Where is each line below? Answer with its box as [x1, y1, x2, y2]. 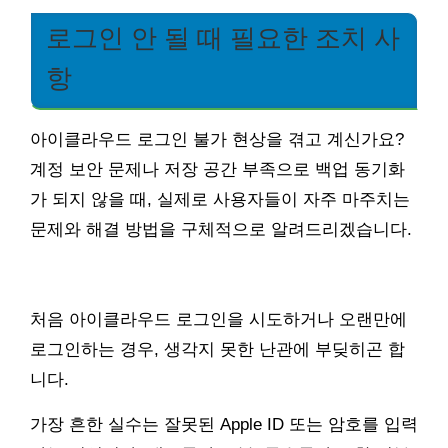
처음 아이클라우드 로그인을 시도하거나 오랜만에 [30, 310, 407, 330]
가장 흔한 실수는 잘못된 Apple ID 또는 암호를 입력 [30, 415, 418, 435]
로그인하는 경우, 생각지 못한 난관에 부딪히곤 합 [30, 340, 405, 360]
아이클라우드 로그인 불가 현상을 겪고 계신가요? [30, 130, 404, 150]
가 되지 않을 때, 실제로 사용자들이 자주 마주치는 [30, 190, 410, 210]
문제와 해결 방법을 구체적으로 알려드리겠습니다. [30, 220, 412, 240]
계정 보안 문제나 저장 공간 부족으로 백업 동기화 [30, 160, 405, 180]
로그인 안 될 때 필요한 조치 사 [46, 24, 400, 53]
